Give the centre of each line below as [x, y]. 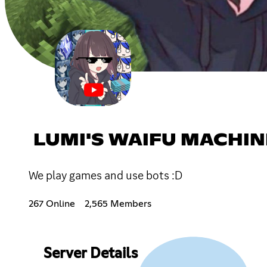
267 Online [52, 204]
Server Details [90, 254]
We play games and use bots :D [105, 175]
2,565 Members [118, 204]
